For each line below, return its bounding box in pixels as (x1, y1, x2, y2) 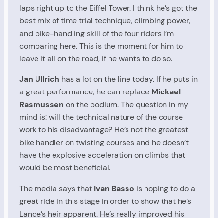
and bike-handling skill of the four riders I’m (19, 28, 174, 38)
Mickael (151, 87, 181, 97)
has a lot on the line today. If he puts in (59, 74, 198, 85)
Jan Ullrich (19, 74, 59, 85)
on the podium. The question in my (64, 99, 188, 110)
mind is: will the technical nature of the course (19, 112, 183, 123)
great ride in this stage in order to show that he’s (19, 196, 191, 206)
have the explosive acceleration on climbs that (19, 150, 185, 161)
